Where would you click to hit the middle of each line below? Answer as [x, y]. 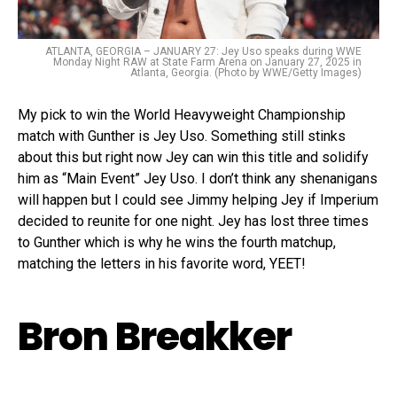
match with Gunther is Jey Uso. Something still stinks [182, 136]
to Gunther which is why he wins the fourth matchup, [177, 242]
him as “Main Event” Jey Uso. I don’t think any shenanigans [198, 178]
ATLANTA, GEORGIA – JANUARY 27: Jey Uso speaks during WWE [203, 51]
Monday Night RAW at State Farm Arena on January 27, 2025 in [207, 62]
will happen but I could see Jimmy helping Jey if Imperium [198, 199]
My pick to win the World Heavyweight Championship [182, 114]
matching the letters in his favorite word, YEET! [162, 263]
